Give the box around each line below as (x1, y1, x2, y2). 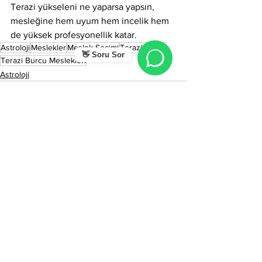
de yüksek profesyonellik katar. (11, 30, 137, 40)
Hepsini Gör (144, 162, 187, 171)
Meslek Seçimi (67, 43, 119, 52)
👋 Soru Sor (82, 50, 125, 59)
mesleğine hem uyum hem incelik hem (11, 16, 171, 26)
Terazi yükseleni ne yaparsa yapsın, (11, 2, 157, 12)
